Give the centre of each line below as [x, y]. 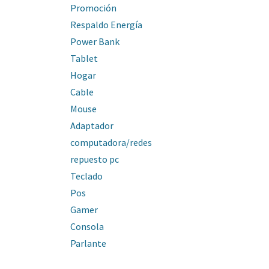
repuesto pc [95, 159]
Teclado [86, 176]
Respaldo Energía [106, 25]
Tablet [84, 58]
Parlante [88, 243]
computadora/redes [111, 142]
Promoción [93, 8]
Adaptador [92, 125]
